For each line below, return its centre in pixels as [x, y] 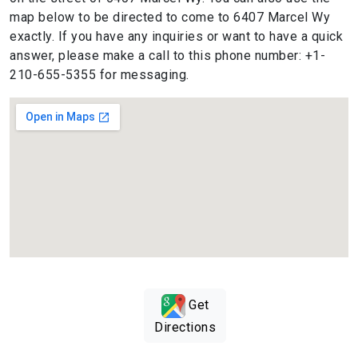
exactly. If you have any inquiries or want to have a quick [176, 36]
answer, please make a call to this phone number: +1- [167, 55]
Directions [185, 327]
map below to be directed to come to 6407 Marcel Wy [170, 17]
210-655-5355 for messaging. [99, 74]
